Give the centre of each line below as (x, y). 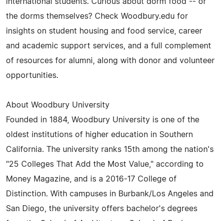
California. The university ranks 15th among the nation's (110, 149)
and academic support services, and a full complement (109, 46)
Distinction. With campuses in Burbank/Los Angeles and (110, 194)
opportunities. (32, 75)
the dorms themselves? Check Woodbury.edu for (97, 16)
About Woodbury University (58, 105)
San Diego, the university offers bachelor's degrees (102, 208)
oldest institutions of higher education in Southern (99, 134)
